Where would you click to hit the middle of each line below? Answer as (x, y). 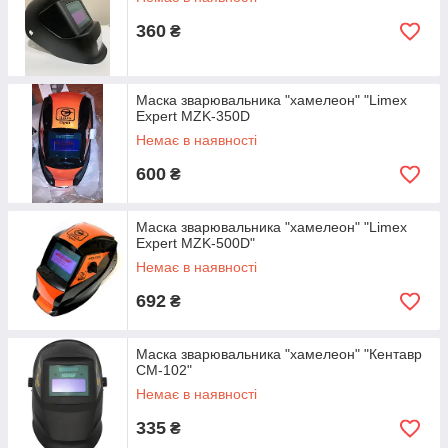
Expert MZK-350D (193, 116)
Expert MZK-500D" (195, 243)
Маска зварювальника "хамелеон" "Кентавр (279, 354)
